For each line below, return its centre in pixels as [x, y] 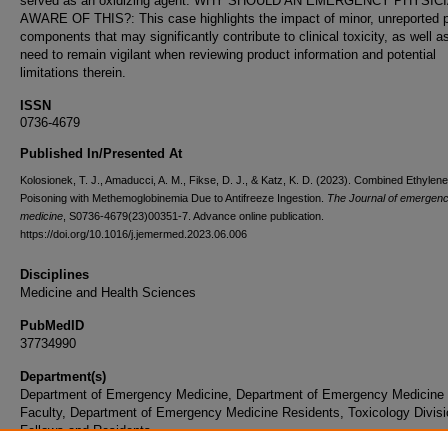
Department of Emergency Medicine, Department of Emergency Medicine [232, 394]
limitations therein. [73, 72]
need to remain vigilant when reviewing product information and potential [228, 54]
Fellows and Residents [85, 430]
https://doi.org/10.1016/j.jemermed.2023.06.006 [133, 234]
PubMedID [52, 325]
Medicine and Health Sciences [108, 292]
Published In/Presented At [101, 153]
